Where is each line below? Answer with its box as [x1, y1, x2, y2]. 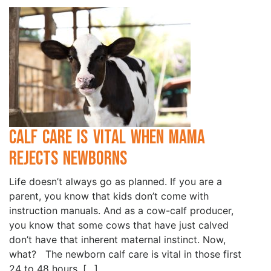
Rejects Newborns [9, 147, 137, 171]
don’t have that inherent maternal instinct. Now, [9, 233, 226, 246]
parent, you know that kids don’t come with [9, 190, 209, 203]
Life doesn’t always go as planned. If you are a [9, 175, 222, 188]
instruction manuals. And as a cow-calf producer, [9, 204, 233, 217]
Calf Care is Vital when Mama [9, 126, 205, 150]
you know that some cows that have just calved [9, 219, 229, 232]
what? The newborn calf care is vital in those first [9, 248, 241, 261]
